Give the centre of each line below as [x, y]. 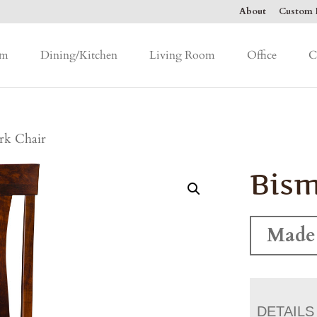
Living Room [182, 55]
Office [261, 55]
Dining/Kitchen [79, 55]
